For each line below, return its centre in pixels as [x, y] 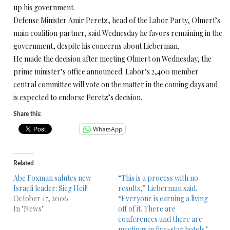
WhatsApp [108, 129]
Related [24, 163]
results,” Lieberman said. [157, 188]
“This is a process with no [158, 178]
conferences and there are [160, 219]
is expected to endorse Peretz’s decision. [78, 97]
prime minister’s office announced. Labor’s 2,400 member [106, 72]
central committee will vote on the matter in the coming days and [116, 84]
